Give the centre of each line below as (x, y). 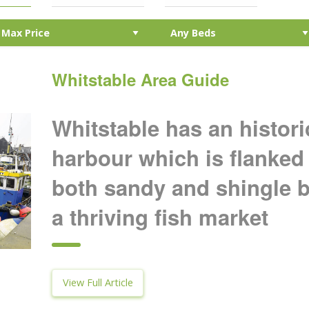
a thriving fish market (160, 217)
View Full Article (98, 282)
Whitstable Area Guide (141, 79)
